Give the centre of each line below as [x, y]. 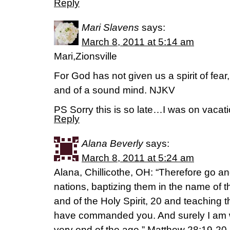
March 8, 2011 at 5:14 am [138, 42]
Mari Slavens [110, 27]
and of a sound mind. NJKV [114, 90]
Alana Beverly [112, 143]
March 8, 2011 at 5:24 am [138, 158]
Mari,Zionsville [85, 56]
